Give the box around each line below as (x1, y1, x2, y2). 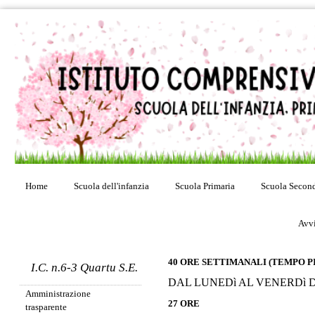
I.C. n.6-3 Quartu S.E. (30, 261, 138, 275)
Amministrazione (25, 288, 91, 300)
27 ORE (168, 297, 202, 309)
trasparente (25, 302, 67, 313)
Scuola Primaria (175, 180, 235, 191)
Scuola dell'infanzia (74, 180, 149, 191)
